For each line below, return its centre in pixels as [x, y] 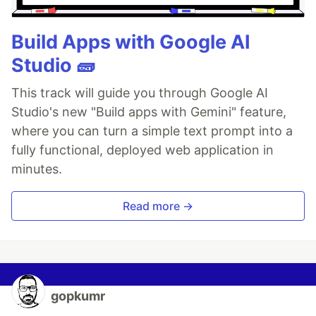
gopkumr [78, 296]
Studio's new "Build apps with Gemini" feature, [149, 112]
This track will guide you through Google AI [140, 93]
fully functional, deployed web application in [142, 150]
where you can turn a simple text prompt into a [152, 131]
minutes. [37, 169]
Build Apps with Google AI [131, 42]
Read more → [158, 206]
